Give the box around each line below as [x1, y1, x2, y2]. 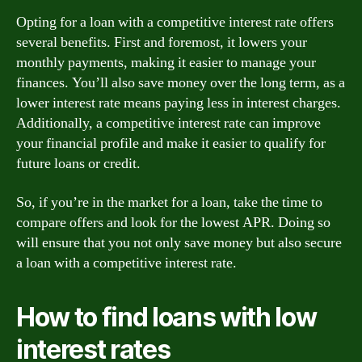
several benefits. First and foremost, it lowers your [16, 33, 307, 52]
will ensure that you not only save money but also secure [16, 233, 342, 252]
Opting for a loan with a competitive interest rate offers [16, 13, 334, 32]
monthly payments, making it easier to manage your [16, 53, 316, 72]
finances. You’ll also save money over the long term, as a [16, 74, 345, 92]
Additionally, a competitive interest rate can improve [16, 114, 321, 133]
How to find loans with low [16, 301, 317, 333]
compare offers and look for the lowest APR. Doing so [16, 213, 330, 232]
